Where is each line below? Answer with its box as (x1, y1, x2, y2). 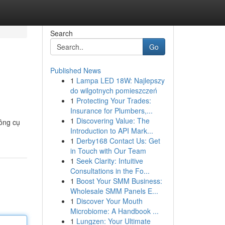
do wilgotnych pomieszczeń (70, 85, 157, 95)
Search (50, 28, 73, 38)
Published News (50, 65, 101, 75)
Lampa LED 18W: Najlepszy (76, 75, 165, 85)
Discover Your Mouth (76, 196, 143, 206)
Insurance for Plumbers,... (70, 105, 153, 116)
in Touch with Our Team (70, 146, 146, 156)
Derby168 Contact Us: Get (76, 136, 160, 146)
